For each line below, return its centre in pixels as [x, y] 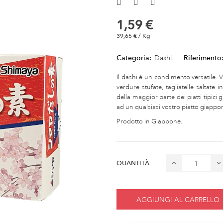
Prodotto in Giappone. [149, 122]
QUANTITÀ [133, 163]
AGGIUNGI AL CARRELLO [178, 199]
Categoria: [134, 58]
